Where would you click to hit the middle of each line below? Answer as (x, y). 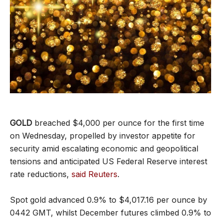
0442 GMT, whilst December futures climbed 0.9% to (110, 212)
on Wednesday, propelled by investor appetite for (103, 135)
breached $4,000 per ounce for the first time (118, 123)
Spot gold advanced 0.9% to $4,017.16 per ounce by (109, 200)
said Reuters (94, 174)
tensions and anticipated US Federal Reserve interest (109, 161)
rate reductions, (41, 174)
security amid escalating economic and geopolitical (104, 148)
